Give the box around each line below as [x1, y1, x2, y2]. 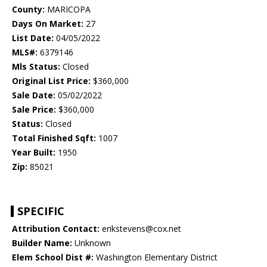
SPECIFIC [17, 204, 64, 219]
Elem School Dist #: [12, 252, 94, 263]
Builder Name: [12, 237, 72, 249]
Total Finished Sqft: [12, 132, 96, 144]
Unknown [72, 237, 111, 249]
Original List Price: [12, 75, 91, 87]
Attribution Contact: [12, 223, 100, 235]
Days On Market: [12, 18, 83, 30]
